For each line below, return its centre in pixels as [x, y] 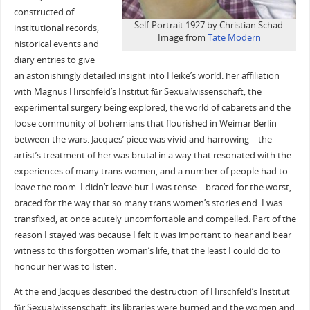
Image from [183, 37]
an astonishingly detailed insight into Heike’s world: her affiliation [146, 76]
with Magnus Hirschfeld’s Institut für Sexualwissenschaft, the [137, 92]
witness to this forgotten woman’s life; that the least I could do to [147, 251]
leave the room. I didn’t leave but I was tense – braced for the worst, [152, 188]
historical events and [56, 44]
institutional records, [56, 28]
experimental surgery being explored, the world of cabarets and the [152, 108]
